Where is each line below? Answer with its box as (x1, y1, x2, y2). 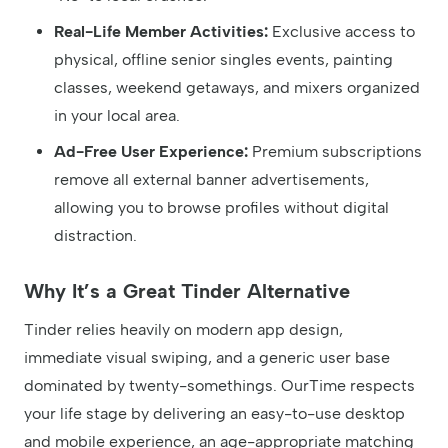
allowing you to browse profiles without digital (54, 197, 389, 217)
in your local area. (54, 105, 180, 125)
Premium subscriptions (248, 141, 422, 161)
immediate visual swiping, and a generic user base (24, 347, 390, 367)
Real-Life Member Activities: (54, 21, 268, 41)
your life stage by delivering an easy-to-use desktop (24, 403, 405, 423)
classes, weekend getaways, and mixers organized (54, 77, 420, 97)
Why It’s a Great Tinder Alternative (24, 278, 350, 303)
